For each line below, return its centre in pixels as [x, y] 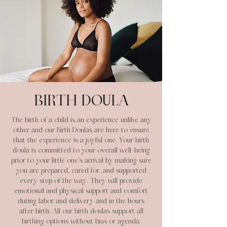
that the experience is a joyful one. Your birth [81, 140]
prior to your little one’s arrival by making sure [81, 161]
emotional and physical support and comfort [81, 191]
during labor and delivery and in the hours [81, 201]
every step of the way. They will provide [81, 181]
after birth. [36, 211]
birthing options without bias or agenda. [81, 221]
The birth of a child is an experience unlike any [81, 120]
